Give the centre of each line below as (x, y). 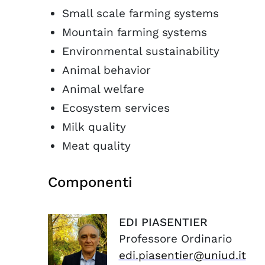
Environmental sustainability (141, 51)
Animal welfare (103, 89)
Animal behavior (106, 70)
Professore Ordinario (175, 239)
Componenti (90, 182)
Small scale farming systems (140, 13)
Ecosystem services (116, 108)
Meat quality (96, 146)
